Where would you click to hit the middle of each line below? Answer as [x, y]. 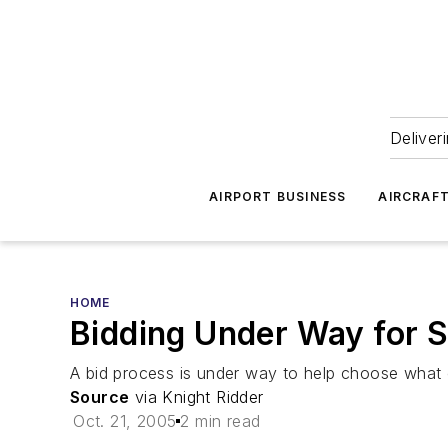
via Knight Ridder [196, 397]
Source [100, 397]
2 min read [220, 421]
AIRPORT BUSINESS [278, 196]
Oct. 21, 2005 [125, 421]
